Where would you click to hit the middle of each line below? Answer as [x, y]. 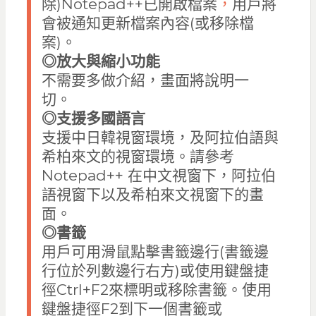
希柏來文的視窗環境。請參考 [138, 157]
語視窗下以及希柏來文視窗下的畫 [152, 195]
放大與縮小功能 [108, 61]
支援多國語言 [101, 119]
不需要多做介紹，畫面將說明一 [145, 80]
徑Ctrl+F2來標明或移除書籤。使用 [156, 290]
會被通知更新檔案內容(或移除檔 [147, 23]
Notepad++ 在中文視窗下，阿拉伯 [158, 176]
